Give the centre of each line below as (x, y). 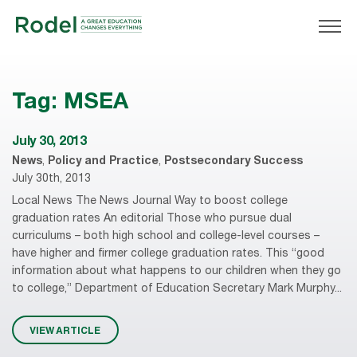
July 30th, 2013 (51, 180)
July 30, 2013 (49, 143)
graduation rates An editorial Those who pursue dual (152, 219)
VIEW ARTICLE (65, 330)
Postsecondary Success (233, 162)
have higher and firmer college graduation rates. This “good (168, 254)
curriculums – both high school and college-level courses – (166, 236)
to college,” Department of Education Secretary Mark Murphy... (177, 289)
